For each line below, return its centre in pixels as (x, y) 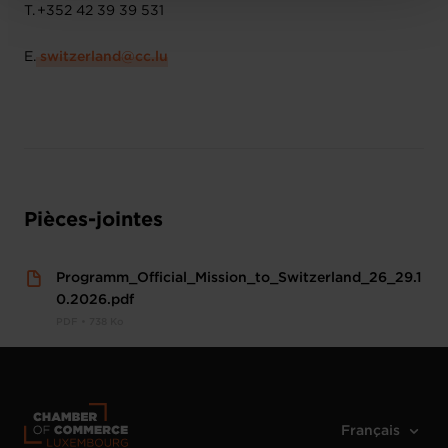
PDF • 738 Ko (90, 323)
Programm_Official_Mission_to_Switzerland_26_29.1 (239, 278)
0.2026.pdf (95, 300)
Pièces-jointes (93, 220)
